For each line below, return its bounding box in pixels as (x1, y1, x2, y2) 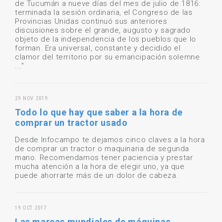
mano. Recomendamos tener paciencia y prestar (15, 153, 193, 163)
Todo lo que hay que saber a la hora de (15, 107, 183, 118)
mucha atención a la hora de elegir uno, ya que (15, 162, 185, 171)
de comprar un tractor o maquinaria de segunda (15, 144, 190, 154)
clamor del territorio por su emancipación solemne (15, 53, 200, 62)
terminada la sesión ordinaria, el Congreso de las (15, 8, 193, 17)
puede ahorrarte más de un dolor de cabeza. (15, 171, 179, 180)
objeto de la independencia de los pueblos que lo (15, 35, 196, 44)
